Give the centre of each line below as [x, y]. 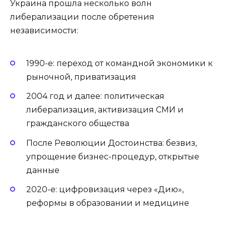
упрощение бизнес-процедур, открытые [113, 156]
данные [43, 170]
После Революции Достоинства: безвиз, [111, 143]
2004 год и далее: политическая [95, 96]
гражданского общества [78, 124]
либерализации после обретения [82, 17]
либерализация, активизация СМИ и [105, 110]
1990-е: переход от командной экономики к [120, 64]
